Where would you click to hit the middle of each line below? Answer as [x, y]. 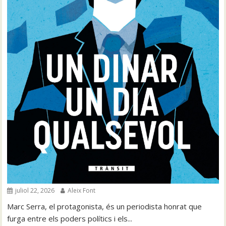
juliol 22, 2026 [34, 190]
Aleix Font [81, 190]
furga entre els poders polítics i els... [70, 218]
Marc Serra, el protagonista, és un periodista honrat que [105, 206]
